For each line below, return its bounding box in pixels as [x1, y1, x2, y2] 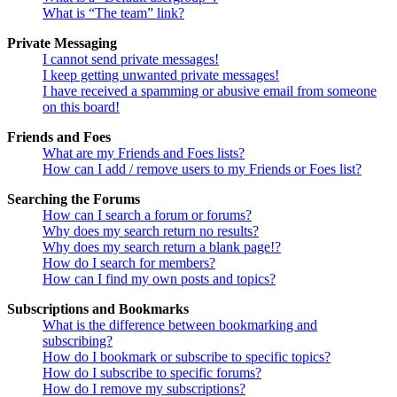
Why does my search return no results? [43, 223, 259, 239]
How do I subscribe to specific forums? [43, 365, 261, 381]
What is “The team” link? [43, 5, 184, 21]
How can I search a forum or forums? [43, 207, 252, 223]
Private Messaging [7, 35, 117, 51]
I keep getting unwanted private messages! [43, 67, 279, 83]
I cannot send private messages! [43, 51, 219, 67]
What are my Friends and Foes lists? [43, 145, 245, 161]
